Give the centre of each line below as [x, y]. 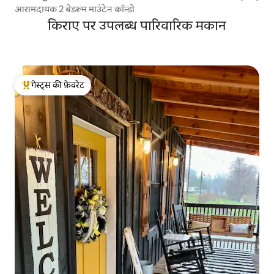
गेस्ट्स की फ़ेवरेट [58, 85]
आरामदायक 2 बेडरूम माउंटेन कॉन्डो [75, 9]
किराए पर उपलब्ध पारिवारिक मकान [137, 25]
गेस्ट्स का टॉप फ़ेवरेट [55, 91]
